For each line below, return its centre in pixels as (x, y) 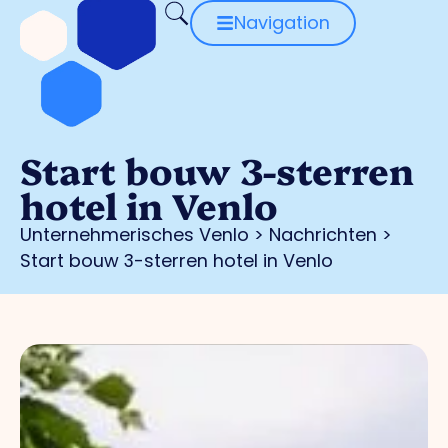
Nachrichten (323, 235)
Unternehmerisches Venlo (134, 235)
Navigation (281, 22)
